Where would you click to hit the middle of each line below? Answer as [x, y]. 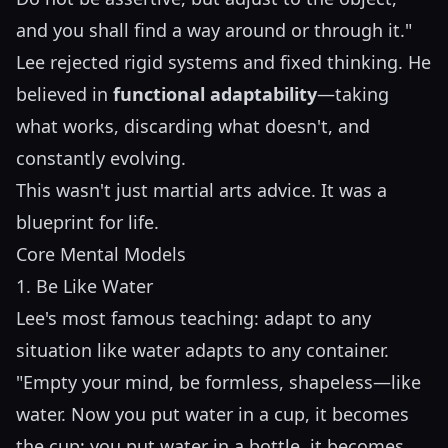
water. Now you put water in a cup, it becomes [212, 414]
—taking [353, 94]
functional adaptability [215, 94]
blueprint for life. [87, 222]
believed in [64, 94]
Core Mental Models [101, 254]
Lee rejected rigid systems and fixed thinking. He [223, 62]
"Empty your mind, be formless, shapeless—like [218, 382]
